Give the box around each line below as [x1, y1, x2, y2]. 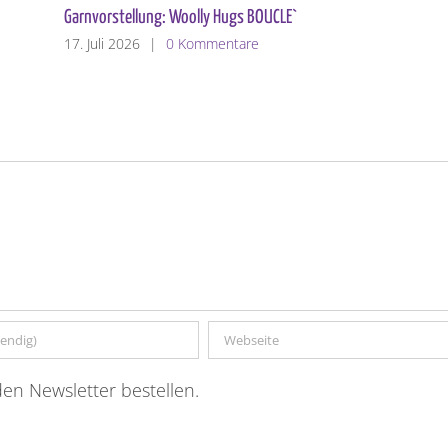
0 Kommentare [166, 33, 260, 53]
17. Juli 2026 [64, 33, 141, 53]
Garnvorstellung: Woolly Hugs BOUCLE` [64, 7, 298, 27]
